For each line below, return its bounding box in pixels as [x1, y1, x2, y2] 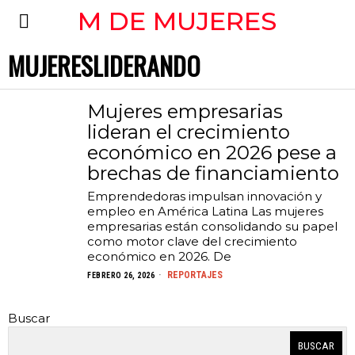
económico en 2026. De [87, 249, 231, 264]
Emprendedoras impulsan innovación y [87, 189, 322, 204]
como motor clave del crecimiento [87, 234, 297, 249]
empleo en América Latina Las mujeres [87, 204, 323, 219]
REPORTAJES [167, 269, 223, 281]
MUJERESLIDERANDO [8, 47, 200, 84]
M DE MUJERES [78, 6, 277, 36]
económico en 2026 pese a [87, 141, 337, 164]
